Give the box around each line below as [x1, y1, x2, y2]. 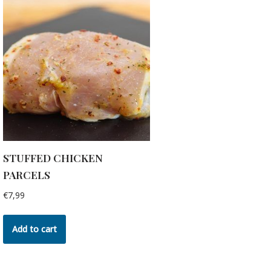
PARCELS [3, 167, 50, 181]
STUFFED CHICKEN [3, 150, 103, 165]
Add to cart [12, 223, 57, 235]
